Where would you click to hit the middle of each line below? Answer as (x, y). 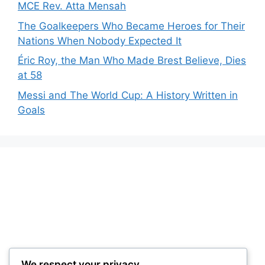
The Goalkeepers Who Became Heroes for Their (131, 26)
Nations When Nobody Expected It (100, 41)
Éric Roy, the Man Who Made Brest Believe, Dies (132, 60)
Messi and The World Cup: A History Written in (128, 95)
